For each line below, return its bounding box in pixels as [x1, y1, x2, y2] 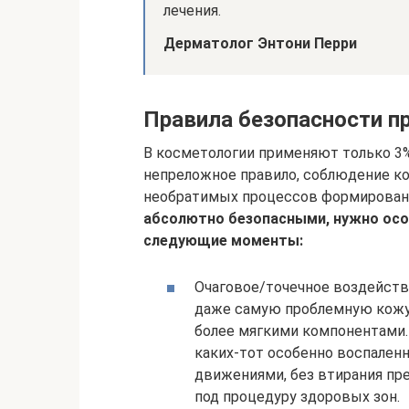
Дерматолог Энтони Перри [163, 34, 357, 52]
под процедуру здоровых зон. [194, 387, 400, 405]
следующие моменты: [143, 231, 303, 249]
